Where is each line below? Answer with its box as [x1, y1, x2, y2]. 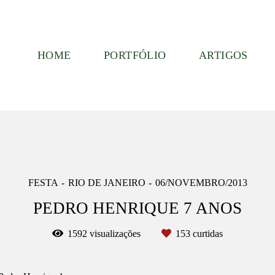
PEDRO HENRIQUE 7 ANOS [33, 199, 242, 218]
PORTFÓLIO [103, 49, 166, 62]
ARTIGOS [198, 49, 248, 62]
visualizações [87, 228, 143, 239]
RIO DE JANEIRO [68, 177, 145, 188]
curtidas [190, 228, 223, 239]
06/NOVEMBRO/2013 [155, 177, 247, 188]
